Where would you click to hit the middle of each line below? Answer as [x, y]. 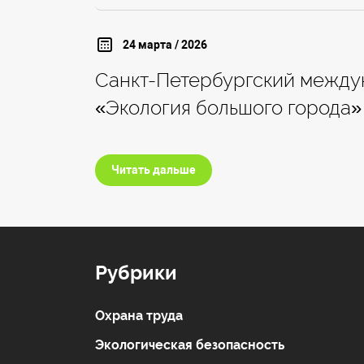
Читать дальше [153, 170]
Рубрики [136, 273]
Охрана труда [139, 316]
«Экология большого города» [228, 108]
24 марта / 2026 [165, 44]
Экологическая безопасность [190, 345]
